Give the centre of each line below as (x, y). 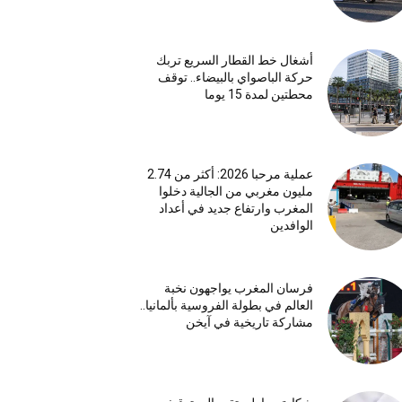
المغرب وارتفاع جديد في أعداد (236, 209)
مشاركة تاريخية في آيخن (249, 323)
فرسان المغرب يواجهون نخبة (238, 288)
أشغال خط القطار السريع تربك (234, 61)
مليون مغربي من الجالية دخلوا (236, 192)
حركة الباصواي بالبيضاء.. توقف (235, 78)
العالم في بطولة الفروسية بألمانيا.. (226, 306)
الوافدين (291, 226)
